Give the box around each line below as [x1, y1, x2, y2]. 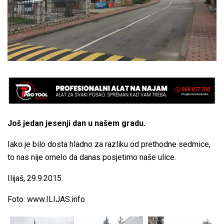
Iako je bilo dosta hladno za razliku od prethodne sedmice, [7, 139, 210, 149]
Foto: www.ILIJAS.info [7, 194, 85, 204]
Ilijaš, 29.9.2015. [7, 173, 63, 183]
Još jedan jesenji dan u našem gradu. [7, 118, 145, 128]
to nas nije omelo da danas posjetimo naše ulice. [7, 152, 178, 162]
